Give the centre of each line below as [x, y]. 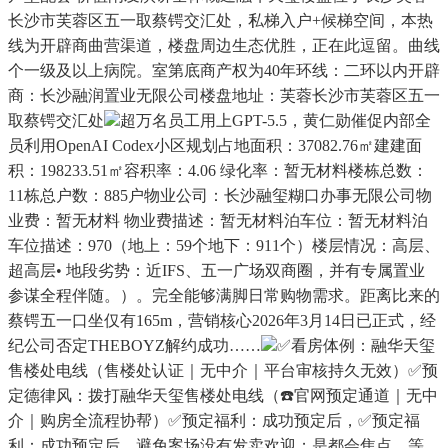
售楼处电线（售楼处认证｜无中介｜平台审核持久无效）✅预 [223, 371]
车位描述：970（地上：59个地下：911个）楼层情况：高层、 [224, 246]
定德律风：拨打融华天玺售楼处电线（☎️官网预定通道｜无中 [223, 396]
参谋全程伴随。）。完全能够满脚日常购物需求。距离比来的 [224, 296]
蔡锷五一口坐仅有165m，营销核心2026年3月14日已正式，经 [222, 321]
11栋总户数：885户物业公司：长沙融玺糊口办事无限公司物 [220, 196]
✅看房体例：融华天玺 [356, 346]
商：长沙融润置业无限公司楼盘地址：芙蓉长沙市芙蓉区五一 [224, 96]
